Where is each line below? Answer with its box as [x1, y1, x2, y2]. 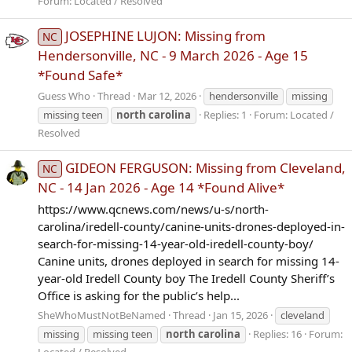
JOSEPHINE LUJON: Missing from [64, 27, 266, 46]
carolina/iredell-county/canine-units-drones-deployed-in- [38, 218, 345, 234]
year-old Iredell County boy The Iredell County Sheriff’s [38, 269, 335, 286]
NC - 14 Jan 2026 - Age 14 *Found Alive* [38, 178, 284, 197]
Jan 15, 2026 [213, 307, 268, 322]
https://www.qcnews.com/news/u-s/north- [38, 200, 269, 217]
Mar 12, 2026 [137, 88, 196, 103]
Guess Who [38, 88, 90, 103]
